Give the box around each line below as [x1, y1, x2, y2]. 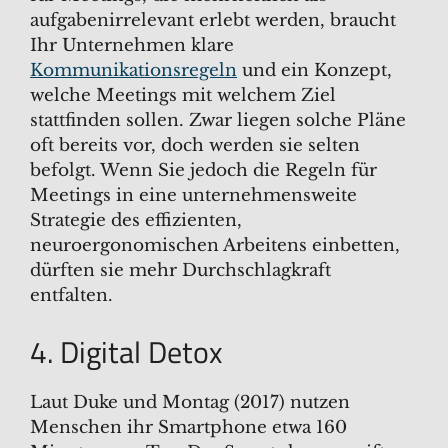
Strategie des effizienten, [30, 210, 242, 232]
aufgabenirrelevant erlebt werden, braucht [30, 10, 396, 32]
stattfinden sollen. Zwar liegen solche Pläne [30, 110, 406, 132]
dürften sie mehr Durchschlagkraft [30, 260, 331, 282]
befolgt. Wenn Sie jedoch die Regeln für [30, 160, 377, 182]
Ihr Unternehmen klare [30, 35, 234, 57]
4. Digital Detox [30, 328, 223, 375]
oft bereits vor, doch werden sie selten [30, 135, 360, 157]
